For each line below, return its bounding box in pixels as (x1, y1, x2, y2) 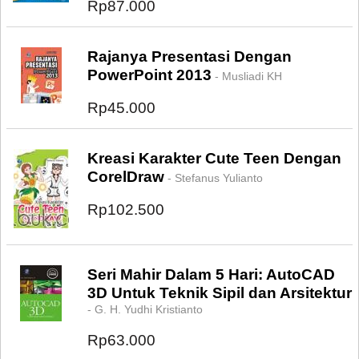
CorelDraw (87, 168, 164, 185)
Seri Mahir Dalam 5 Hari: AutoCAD (87, 266, 335, 283)
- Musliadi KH (212, 70, 282, 83)
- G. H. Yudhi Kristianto (87, 303, 203, 316)
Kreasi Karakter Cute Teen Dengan (87, 150, 341, 167)
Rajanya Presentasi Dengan (87, 48, 292, 65)
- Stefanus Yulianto (164, 171, 263, 184)
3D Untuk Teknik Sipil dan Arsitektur (87, 284, 352, 301)
